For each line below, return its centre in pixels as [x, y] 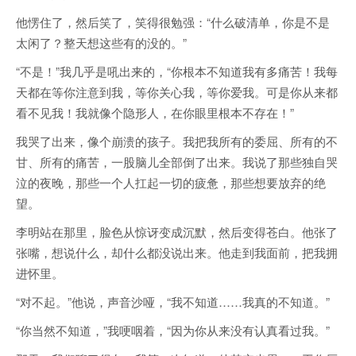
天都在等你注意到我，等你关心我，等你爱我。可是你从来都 [177, 92]
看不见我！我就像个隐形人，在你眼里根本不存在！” [155, 113]
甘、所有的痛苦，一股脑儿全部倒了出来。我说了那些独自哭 [177, 162]
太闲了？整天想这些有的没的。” [101, 43]
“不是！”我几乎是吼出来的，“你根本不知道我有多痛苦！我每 [177, 72]
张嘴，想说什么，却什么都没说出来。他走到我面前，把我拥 [177, 253]
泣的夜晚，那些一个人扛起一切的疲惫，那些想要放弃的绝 [171, 183]
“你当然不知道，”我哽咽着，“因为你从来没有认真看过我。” [173, 331]
